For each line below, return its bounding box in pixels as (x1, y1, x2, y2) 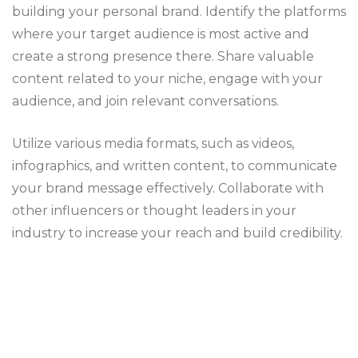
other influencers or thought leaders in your (12, 203, 296, 218)
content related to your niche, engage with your (12, 71, 323, 86)
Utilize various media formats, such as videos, (12, 136, 294, 151)
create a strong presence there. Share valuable (12, 49, 314, 64)
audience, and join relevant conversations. (12, 93, 279, 109)
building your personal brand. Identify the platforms (12, 4, 346, 19)
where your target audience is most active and (12, 26, 309, 42)
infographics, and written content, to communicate (12, 158, 337, 173)
